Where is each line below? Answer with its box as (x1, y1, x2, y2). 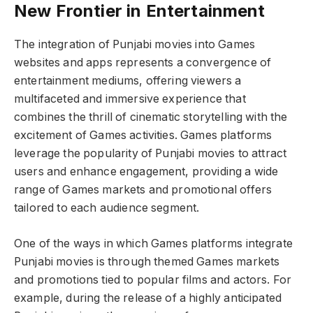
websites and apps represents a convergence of (14, 56, 272, 70)
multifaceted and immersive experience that (14, 92, 246, 106)
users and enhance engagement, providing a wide (14, 165, 279, 179)
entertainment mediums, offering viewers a (14, 74, 242, 88)
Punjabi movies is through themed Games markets (14, 254, 280, 268)
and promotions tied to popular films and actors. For (14, 272, 292, 286)
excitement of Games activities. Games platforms (14, 129, 272, 143)
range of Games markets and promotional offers (14, 183, 272, 197)
